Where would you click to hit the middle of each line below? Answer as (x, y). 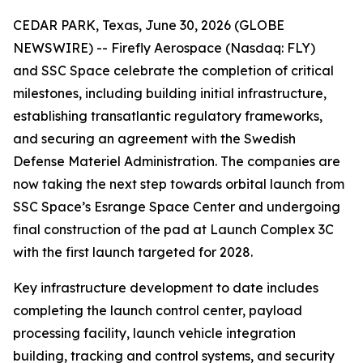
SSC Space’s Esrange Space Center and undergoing (177, 207)
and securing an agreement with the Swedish (154, 139)
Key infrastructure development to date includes (166, 288)
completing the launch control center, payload (158, 311)
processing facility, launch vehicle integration (154, 333)
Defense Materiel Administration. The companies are (177, 162)
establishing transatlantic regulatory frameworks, (168, 116)
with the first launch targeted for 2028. (133, 252)
